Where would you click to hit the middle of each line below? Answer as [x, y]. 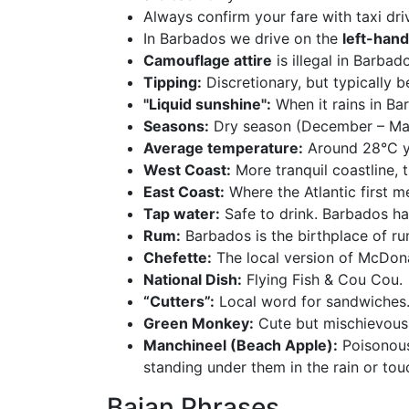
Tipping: [173, 82]
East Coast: [184, 191]
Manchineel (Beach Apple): [241, 345]
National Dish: [193, 279]
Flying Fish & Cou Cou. [322, 279]
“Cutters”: [179, 301]
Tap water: [182, 213]
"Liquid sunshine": [207, 104]
